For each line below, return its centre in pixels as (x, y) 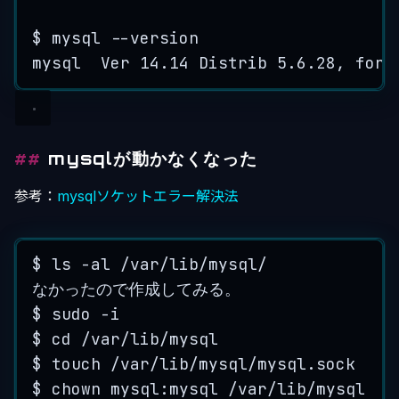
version (165, 37)
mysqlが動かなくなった (153, 158)
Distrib (233, 62)
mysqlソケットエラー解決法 (148, 195)
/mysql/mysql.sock (273, 364)
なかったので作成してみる (129, 289)
